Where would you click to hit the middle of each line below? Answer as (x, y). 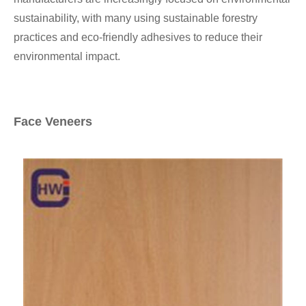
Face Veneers (53, 122)
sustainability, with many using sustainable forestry (136, 18)
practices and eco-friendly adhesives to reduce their (138, 38)
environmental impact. (67, 57)
